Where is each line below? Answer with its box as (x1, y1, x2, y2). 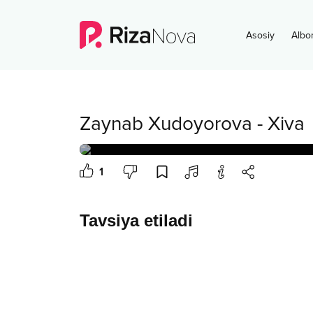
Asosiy (245, 29, 275, 41)
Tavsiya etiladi (80, 211, 193, 230)
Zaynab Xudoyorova (80, 112, 252, 136)
